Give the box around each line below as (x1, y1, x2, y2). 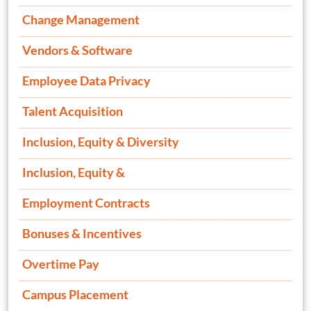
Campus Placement (22, 287, 128, 303)
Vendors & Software (22, 42, 133, 58)
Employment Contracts (22, 195, 150, 211)
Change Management (22, 12, 140, 28)
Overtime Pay (22, 256, 99, 272)
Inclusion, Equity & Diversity (22, 134, 179, 150)
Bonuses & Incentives (22, 226, 142, 242)
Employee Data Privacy (22, 73, 151, 89)
